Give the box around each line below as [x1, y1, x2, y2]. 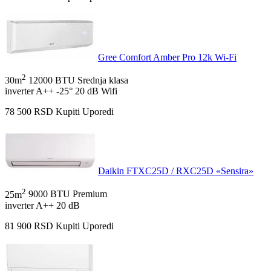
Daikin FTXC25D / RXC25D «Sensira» [98, 166, 253, 177]
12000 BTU [26, 75, 77, 86]
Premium [73, 189, 107, 200]
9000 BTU [26, 189, 73, 200]
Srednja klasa [77, 75, 128, 86]
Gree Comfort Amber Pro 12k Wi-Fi [98, 52, 237, 63]
